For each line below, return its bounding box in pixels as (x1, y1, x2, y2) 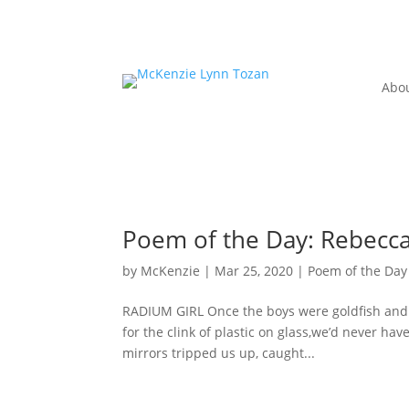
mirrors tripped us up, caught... (122, 344, 316, 362)
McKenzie (141, 262, 201, 280)
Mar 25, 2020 (215, 262, 294, 280)
